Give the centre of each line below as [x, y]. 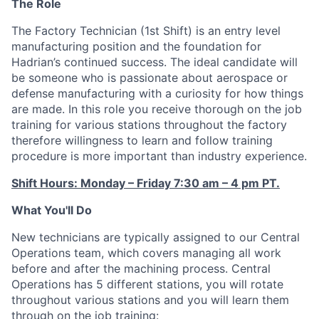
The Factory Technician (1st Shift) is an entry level [146, 31]
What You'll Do [52, 210]
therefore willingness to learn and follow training [142, 140]
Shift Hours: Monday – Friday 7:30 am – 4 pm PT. [146, 183]
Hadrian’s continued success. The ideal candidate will [155, 62]
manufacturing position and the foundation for [136, 46]
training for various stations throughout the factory [149, 125]
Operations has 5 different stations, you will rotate [147, 284]
